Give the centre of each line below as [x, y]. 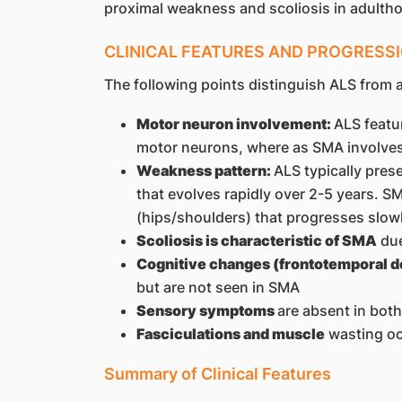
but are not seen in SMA [218, 288]
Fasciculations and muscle [230, 334]
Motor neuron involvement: [235, 124]
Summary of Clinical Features [217, 374]
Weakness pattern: [205, 171]
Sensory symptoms [206, 311]
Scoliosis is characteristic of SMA [256, 241]
